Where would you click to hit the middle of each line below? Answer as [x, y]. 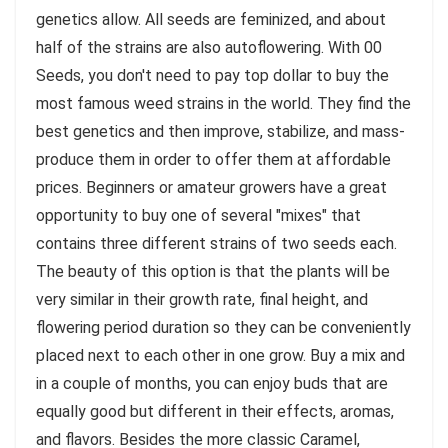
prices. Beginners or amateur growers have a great [211, 187]
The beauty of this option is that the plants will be [213, 271]
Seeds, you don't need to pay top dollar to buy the [212, 75]
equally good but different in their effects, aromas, [215, 411]
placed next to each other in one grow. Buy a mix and [220, 355]
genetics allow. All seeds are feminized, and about [211, 19]
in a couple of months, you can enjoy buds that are [212, 383]
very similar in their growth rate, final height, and [202, 299]
